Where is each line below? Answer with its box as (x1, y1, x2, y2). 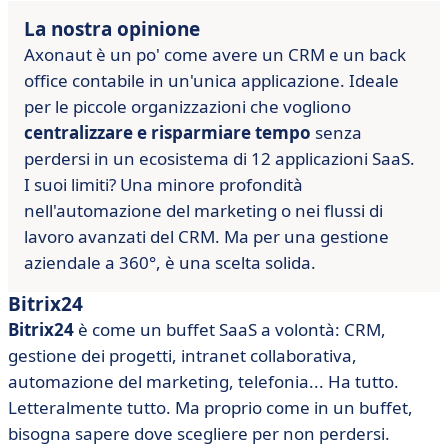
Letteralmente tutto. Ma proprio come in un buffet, (8, 396, 413, 419)
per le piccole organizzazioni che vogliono (24, 95, 351, 118)
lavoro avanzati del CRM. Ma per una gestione (24, 225, 389, 248)
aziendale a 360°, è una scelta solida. (24, 251, 316, 274)
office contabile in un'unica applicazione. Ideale (24, 69, 399, 92)
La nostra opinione (24, 16, 200, 42)
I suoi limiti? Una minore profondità (24, 173, 303, 196)
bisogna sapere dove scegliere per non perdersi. (8, 422, 390, 445)
